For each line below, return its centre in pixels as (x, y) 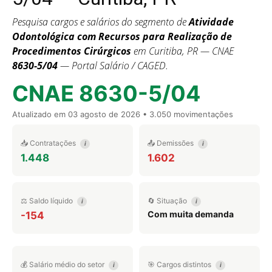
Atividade (211, 22)
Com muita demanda (191, 214)
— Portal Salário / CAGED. (113, 66)
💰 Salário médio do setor (63, 264)
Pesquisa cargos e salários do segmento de (100, 22)
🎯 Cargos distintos (180, 264)
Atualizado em (40, 114)
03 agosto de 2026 (104, 114)
